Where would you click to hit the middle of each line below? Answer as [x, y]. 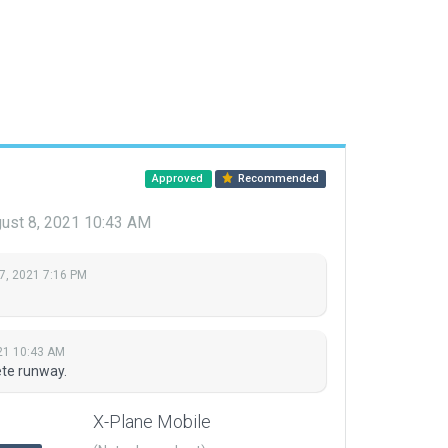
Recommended [277, 178]
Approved [178, 178]
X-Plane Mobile [152, 422]
